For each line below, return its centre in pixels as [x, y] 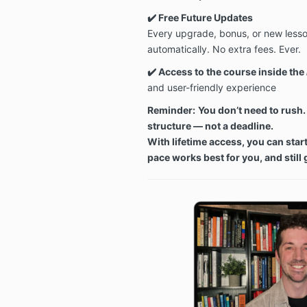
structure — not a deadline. [210, 126]
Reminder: [171, 110]
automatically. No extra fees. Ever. [224, 49]
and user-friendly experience [211, 88]
